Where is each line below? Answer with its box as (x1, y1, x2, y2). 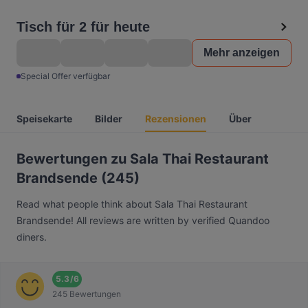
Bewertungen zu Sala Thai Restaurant (16, 151, 269, 167)
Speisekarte (16, 113, 72, 124)
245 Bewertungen (52, 289, 121, 299)
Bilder (95, 113, 122, 124)
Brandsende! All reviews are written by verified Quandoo (16, 214, 269, 226)
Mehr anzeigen (203, 47, 280, 58)
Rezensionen (145, 113, 206, 124)
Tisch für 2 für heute (16, 19, 150, 34)
